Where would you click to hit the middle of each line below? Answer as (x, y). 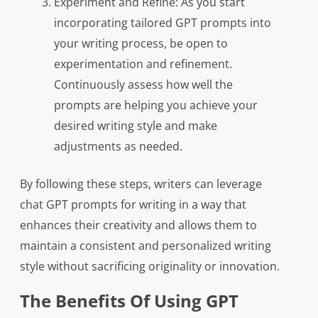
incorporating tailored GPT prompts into (162, 23)
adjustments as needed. (118, 147)
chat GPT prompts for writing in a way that (133, 205)
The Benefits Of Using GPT (129, 301)
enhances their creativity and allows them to (138, 225)
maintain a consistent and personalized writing (145, 246)
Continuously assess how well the (143, 85)
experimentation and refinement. (143, 64)
